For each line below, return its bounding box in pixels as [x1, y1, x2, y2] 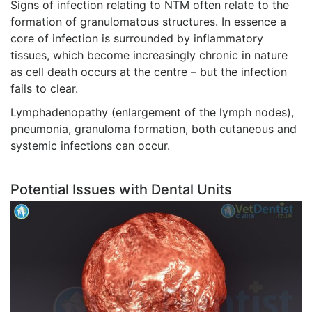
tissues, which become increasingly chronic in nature [10, 48, 288, 63]
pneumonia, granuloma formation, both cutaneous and [10, 122, 297, 136]
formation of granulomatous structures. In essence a [10, 15, 286, 29]
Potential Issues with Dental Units [10, 181, 232, 198]
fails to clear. [10, 81, 78, 96]
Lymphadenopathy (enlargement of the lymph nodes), [10, 105, 294, 120]
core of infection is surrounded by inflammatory [10, 31, 263, 46]
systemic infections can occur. [10, 139, 170, 153]
